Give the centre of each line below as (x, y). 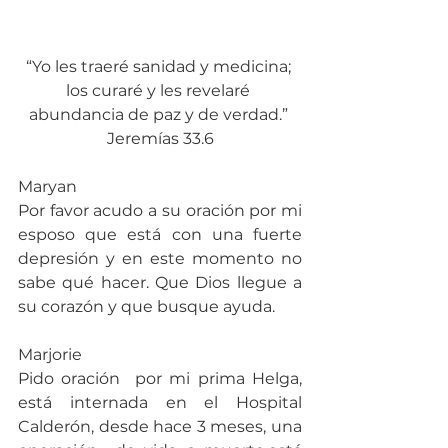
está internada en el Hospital (160, 402)
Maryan (47, 186)
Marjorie (50, 354)
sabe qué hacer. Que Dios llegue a (160, 282)
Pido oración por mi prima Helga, (160, 378)
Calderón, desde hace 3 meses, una (160, 426)
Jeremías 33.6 (160, 138)
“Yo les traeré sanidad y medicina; (160, 66)
